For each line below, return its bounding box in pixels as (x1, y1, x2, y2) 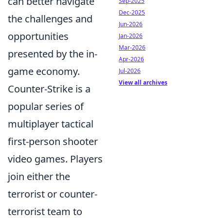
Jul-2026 (119, 67, 141, 75)
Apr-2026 (119, 55, 144, 63)
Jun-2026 (119, 20, 143, 28)
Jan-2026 (119, 32, 143, 40)
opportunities (8, 29, 69, 43)
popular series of (8, 99, 84, 113)
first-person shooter (8, 134, 98, 148)
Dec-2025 (119, 8, 145, 17)
